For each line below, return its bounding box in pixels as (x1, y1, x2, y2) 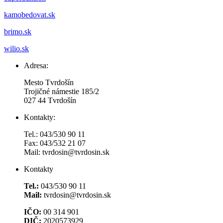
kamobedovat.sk (4, 10, 55, 19)
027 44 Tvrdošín (24, 96, 76, 105)
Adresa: (24, 61, 48, 70)
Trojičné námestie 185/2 (24, 87, 99, 96)
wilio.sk (4, 44, 29, 53)
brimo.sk (4, 27, 31, 36)
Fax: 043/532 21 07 (24, 138, 86, 147)
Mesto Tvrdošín (24, 78, 74, 87)
